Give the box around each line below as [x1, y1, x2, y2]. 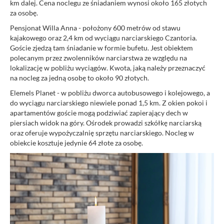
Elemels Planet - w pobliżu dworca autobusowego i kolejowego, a [10, 88, 210, 97]
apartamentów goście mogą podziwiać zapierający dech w [10, 108, 188, 117]
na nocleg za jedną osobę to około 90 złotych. [10, 73, 149, 82]
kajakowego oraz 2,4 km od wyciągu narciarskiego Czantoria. [10, 33, 197, 42]
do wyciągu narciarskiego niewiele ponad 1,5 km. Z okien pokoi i [10, 98, 207, 107]
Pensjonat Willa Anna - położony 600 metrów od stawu [10, 23, 180, 32]
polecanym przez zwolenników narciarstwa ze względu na [10, 53, 187, 62]
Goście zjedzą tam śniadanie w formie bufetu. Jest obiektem [10, 43, 193, 52]
